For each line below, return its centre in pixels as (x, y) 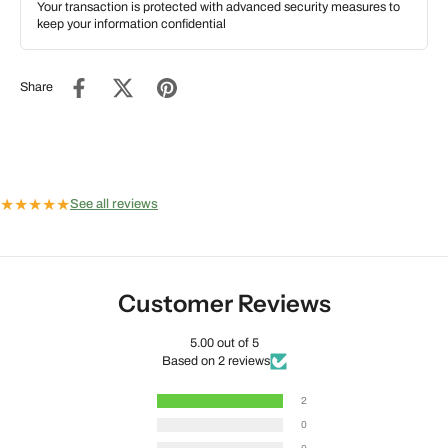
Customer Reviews (224, 303)
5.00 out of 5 (224, 342)
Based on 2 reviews (215, 360)
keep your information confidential (131, 23)
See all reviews (114, 204)
